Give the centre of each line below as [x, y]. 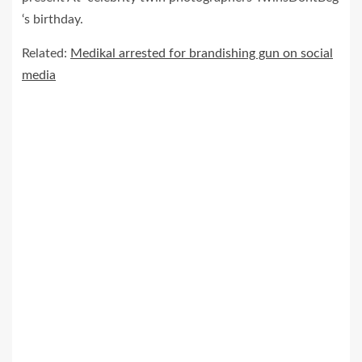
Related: [46, 53]
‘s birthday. [53, 19]
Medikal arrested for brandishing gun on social [202, 53]
